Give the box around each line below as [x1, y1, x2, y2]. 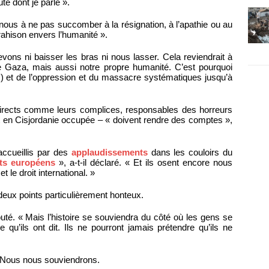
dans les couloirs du [147, 147, 233, 158]
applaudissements [71, 147, 148, 158]
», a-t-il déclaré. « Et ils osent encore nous [55, 157, 233, 168]
